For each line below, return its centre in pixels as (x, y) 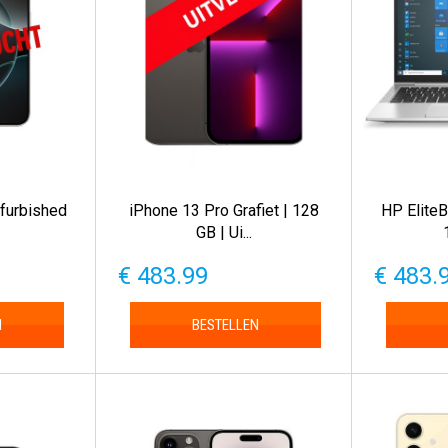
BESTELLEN (225, 324)
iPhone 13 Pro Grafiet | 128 (223, 210)
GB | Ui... (223, 232)
